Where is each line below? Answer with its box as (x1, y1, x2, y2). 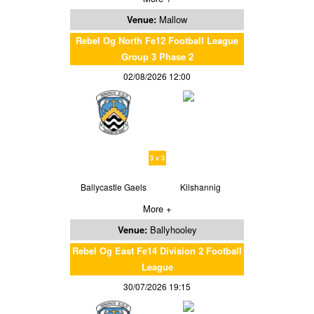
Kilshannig (180, 180, 221, 193)
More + (142, 201, 172, 215)
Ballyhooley (149, 222, 197, 236)
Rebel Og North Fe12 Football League (76, 33, 238, 47)
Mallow (159, 12, 187, 26)
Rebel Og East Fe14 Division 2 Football (72, 243, 242, 257)
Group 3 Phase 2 (121, 49, 193, 63)
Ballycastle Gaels (81, 180, 146, 193)
